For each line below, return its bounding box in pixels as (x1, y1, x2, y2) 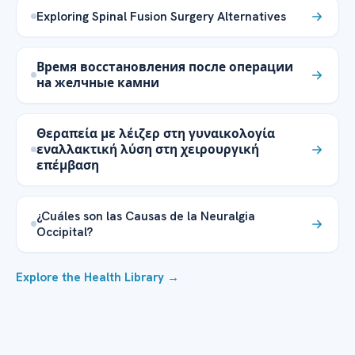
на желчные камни (36, 74, 159, 91)
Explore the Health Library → (16, 269, 179, 285)
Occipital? (36, 223, 93, 240)
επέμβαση (36, 156, 99, 174)
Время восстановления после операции (36, 58, 293, 75)
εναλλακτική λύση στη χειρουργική (36, 140, 259, 158)
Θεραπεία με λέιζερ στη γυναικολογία (36, 124, 275, 142)
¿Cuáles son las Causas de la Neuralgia (36, 207, 255, 224)
